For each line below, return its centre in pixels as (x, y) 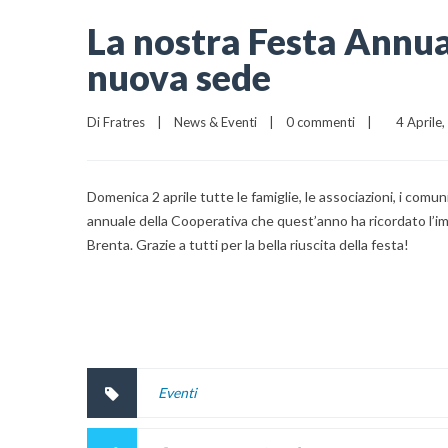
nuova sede (179, 77)
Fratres (124, 122)
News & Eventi (215, 122)
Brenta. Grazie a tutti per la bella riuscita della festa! (248, 245)
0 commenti (320, 122)
